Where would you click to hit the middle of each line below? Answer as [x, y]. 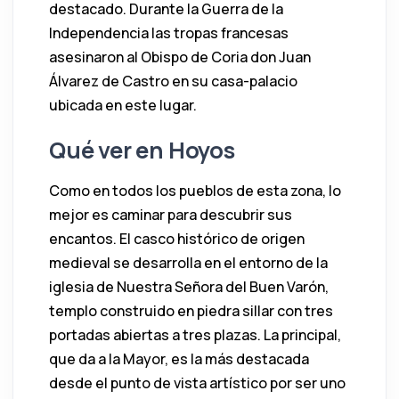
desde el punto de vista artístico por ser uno [197, 383]
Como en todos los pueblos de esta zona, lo [195, 190]
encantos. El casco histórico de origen [177, 238]
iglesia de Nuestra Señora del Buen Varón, [189, 286]
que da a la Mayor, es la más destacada [179, 358]
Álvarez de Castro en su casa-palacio [173, 81]
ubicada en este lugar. [123, 105]
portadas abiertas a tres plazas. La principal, [195, 334]
